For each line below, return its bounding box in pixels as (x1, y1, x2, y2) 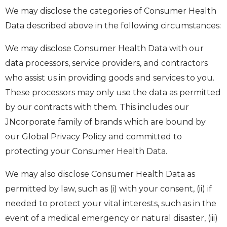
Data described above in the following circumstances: (5, 21, 221, 31)
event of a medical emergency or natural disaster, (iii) (5, 213, 218, 223)
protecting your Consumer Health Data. (5, 146, 167, 157)
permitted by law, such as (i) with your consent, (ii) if (5, 184, 212, 194)
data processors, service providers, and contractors (5, 58, 208, 68)
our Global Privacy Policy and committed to (5, 132, 182, 142)
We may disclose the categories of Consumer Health (5, 6, 216, 16)
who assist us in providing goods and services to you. (5, 73, 214, 83)
